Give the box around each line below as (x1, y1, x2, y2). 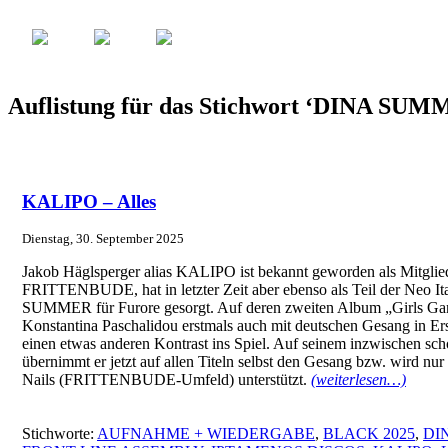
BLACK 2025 (323, 424, 415, 442)
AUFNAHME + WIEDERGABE (97, 424, 315, 442)
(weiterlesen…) (311, 371, 406, 389)
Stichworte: (22, 424, 97, 442)
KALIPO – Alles (22, 190, 156, 212)
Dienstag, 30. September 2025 (22, 231, 184, 247)
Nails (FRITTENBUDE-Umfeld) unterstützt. (22, 371, 311, 389)
